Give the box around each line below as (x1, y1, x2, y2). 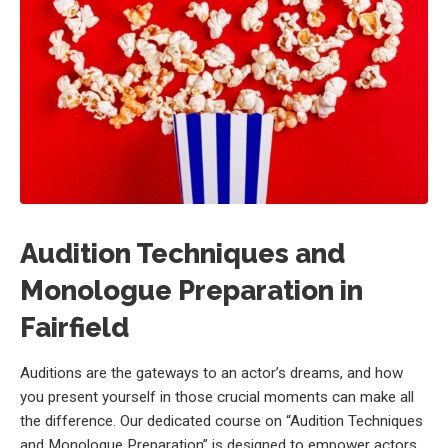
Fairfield (20, 310, 129, 343)
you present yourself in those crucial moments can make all (20, 387, 414, 406)
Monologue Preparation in (20, 273, 363, 306)
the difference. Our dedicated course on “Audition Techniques (20, 411, 423, 430)
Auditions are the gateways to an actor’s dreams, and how (20, 363, 403, 382)
